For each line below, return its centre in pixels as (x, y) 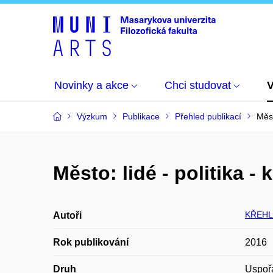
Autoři (67, 215)
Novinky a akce (91, 85)
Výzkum (92, 116)
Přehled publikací (208, 116)
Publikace (141, 116)
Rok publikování (91, 242)
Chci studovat (198, 85)
